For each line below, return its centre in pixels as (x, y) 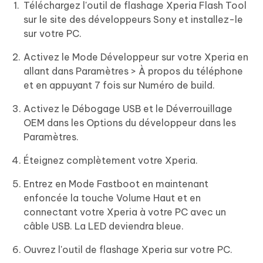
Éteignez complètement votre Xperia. (111, 161)
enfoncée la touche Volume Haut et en (112, 198)
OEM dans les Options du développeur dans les (130, 123)
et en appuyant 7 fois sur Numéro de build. (119, 85)
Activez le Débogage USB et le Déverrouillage (128, 109)
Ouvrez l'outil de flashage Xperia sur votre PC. (128, 250)
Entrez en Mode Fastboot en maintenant (116, 184)
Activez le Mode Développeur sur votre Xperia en (136, 57)
